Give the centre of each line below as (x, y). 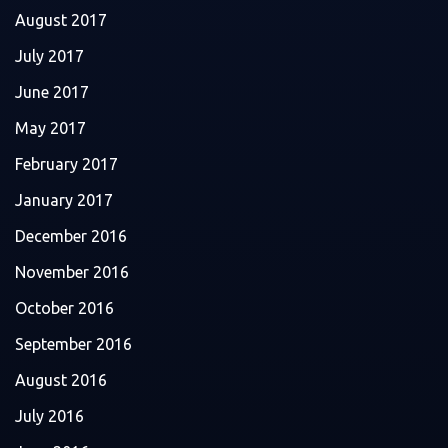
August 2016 (61, 379)
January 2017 (64, 199)
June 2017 (52, 91)
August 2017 (61, 19)
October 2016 (64, 307)
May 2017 (50, 127)
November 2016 (72, 271)
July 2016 (49, 415)
